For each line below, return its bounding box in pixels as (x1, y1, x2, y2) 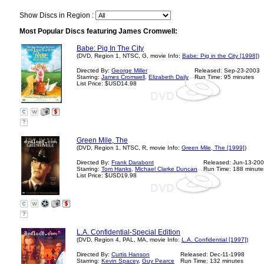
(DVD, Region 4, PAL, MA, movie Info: (77, 236, 181, 243)
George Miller (111, 67, 147, 74)
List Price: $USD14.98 (77, 80, 137, 87)
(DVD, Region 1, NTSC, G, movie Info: (77, 52, 182, 59)
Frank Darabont (111, 159, 154, 166)
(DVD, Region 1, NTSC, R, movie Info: (77, 144, 181, 151)
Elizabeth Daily (148, 74, 189, 80)
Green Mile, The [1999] (181, 144, 245, 151)
